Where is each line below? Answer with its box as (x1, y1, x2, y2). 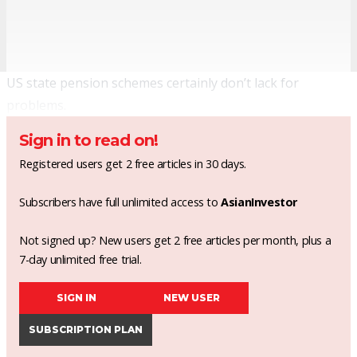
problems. (6, 96, 66, 114)
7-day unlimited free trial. (19, 251, 142, 267)
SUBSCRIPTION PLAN (29, 323, 143, 335)
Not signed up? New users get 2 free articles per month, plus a (19, 232, 331, 248)
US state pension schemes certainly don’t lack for (6, 73, 299, 92)
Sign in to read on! (19, 130, 158, 150)
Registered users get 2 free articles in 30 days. (19, 155, 246, 171)
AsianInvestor (221, 194, 298, 210)
